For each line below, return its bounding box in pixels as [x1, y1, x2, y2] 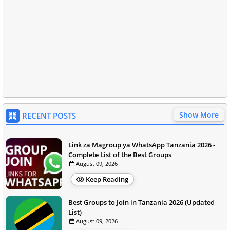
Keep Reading [86, 175, 128, 184]
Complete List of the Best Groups [68, 150, 171, 159]
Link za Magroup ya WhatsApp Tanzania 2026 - [68, 140, 215, 149]
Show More [179, 110, 219, 120]
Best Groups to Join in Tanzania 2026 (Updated [68, 198, 215, 207]
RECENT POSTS [22, 110, 76, 121]
